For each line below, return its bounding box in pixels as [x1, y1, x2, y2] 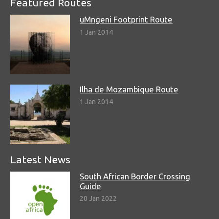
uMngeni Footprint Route [80, 15, 173, 24]
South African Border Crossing [80, 171, 191, 181]
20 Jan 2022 [80, 195, 117, 203]
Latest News [10, 153, 70, 165]
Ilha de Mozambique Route [80, 85, 179, 94]
